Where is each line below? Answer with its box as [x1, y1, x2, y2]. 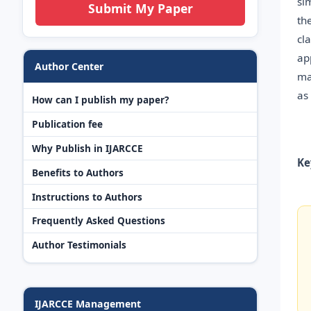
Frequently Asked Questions [32, 214, 165, 228]
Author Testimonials [32, 238, 126, 252]
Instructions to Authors [32, 190, 142, 203]
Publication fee [32, 117, 103, 131]
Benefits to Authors [32, 165, 124, 179]
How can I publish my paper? [32, 93, 169, 107]
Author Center [35, 59, 103, 73]
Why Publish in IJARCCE [32, 142, 143, 155]
